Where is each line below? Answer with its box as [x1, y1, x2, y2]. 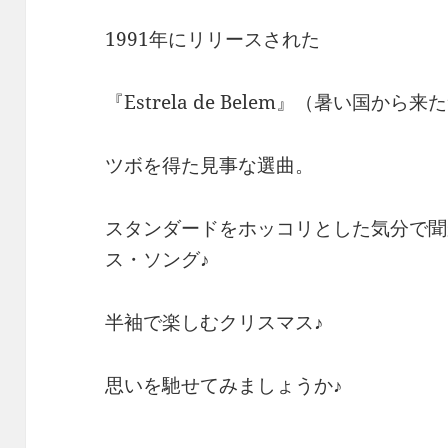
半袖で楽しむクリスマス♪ [105, 308, 325, 335]
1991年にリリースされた [105, 25, 321, 52]
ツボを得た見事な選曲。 [105, 151, 315, 178]
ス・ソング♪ [105, 245, 211, 272]
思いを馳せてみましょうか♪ [105, 371, 344, 398]
